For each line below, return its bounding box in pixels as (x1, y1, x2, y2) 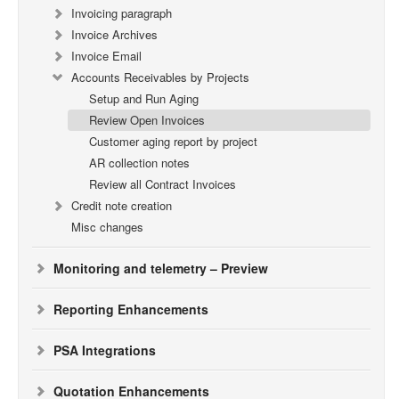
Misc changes (71, 218, 143, 235)
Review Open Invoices (89, 111, 205, 128)
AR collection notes (89, 154, 190, 171)
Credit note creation (71, 197, 172, 214)
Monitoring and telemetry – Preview (53, 259, 268, 277)
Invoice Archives (71, 26, 158, 43)
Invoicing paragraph (71, 4, 172, 21)
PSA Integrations (53, 341, 156, 359)
